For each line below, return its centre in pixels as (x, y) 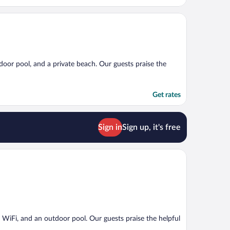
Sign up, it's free (151, 127)
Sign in (110, 127)
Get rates (167, 95)
